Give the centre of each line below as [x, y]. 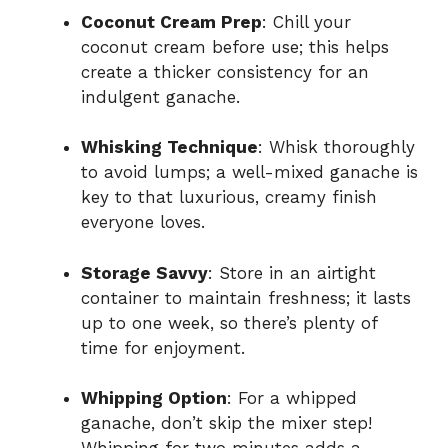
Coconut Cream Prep [171, 21]
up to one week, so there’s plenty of [229, 322]
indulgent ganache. [160, 96]
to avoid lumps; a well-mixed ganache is [249, 172]
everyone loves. [143, 222]
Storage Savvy [144, 272]
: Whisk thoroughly [336, 147]
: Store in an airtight [292, 272]
